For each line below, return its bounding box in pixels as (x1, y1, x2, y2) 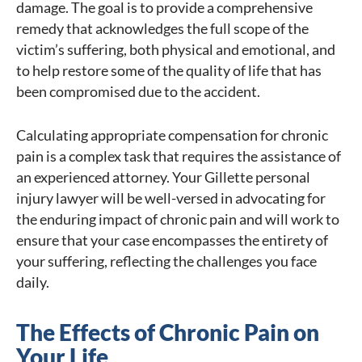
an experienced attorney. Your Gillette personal (16, 168, 310, 187)
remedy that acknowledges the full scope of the (16, 19, 309, 38)
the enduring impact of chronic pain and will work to (16, 210, 339, 229)
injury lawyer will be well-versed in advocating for (16, 189, 326, 208)
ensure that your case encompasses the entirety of (16, 231, 328, 250)
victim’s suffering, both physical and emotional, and (16, 40, 335, 59)
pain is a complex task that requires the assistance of (16, 147, 341, 166)
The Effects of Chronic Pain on (16, 318, 319, 347)
